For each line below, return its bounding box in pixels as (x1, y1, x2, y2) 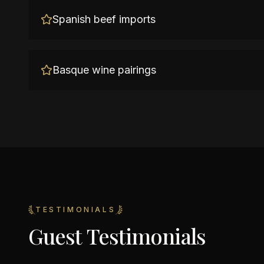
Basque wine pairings (52, 64, 156, 76)
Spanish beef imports (52, 13, 156, 25)
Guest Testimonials (28, 222, 206, 250)
